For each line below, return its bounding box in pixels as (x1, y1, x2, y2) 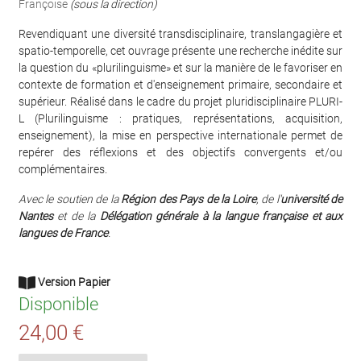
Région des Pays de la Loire (121, 193, 256, 206)
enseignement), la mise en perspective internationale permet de (19, 129, 342, 143)
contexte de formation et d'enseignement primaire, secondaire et (19, 78, 342, 92)
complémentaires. (19, 163, 107, 176)
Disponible (19, 294, 98, 315)
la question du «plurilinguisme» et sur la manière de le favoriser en (19, 61, 342, 75)
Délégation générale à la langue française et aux (99, 210, 343, 223)
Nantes (19, 210, 53, 223)
